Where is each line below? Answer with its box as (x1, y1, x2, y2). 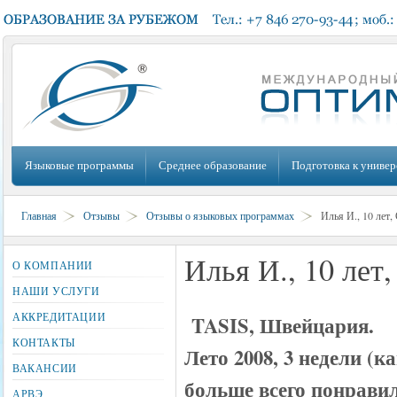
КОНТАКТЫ (12, 335, 75, 349)
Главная (21, 208, 57, 222)
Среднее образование (159, 157, 267, 173)
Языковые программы (25, 157, 134, 173)
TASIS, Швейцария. (191, 311, 374, 340)
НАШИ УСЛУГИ (12, 284, 100, 298)
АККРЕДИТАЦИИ (12, 309, 106, 323)
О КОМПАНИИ (12, 258, 93, 272)
